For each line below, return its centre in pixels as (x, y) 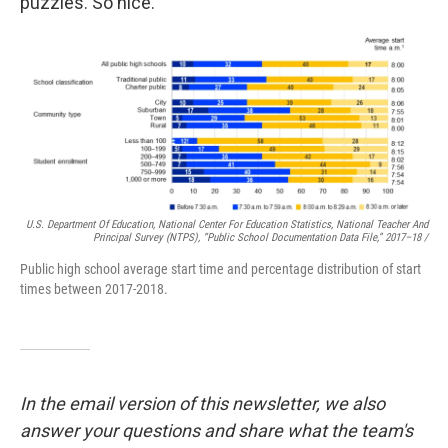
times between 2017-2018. (94, 288)
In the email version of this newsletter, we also (202, 403)
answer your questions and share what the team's (216, 430)
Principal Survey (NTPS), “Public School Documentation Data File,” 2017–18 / (260, 237)
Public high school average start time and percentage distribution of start (220, 268)
